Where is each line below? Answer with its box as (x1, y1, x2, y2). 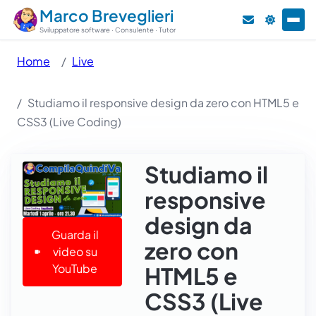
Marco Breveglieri (39, 5, 174, 25)
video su (52, 243, 97, 259)
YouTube (52, 260, 98, 276)
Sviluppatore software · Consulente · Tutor (39, 25, 176, 34)
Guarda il (51, 226, 99, 242)
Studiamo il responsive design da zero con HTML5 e (28, 95, 299, 110)
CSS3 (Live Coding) (17, 114, 121, 129)
